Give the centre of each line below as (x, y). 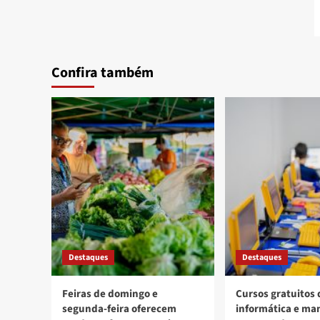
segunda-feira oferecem (119, 309)
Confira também (102, 73)
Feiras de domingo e (110, 294)
